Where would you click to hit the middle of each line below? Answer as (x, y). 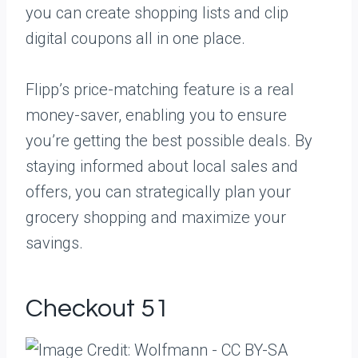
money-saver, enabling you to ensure (156, 115)
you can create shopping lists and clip (157, 13)
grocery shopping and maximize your (156, 217)
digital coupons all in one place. (135, 38)
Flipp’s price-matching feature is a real (160, 89)
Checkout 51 (97, 309)
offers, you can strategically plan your (158, 192)
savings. (54, 243)
